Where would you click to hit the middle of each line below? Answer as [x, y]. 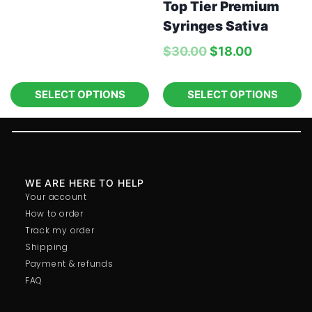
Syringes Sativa [216, 26]
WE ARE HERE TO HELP [85, 182]
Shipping [46, 247]
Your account [56, 196]
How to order [54, 213]
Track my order [60, 230]
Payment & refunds [69, 263]
